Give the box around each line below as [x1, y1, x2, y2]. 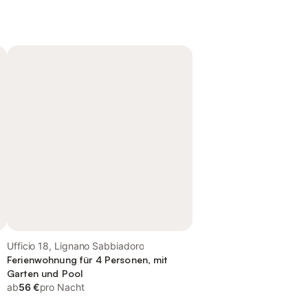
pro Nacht [39, 281, 85, 293]
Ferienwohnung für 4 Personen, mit [7, 254, 168, 265]
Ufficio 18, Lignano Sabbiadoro [7, 240, 144, 252]
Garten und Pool [7, 267, 83, 279]
